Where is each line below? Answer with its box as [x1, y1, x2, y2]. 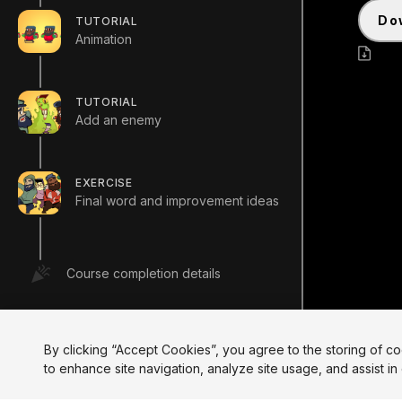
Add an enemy [75, 111, 162, 127]
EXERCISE [75, 175, 133, 189]
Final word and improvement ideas [75, 192, 279, 208]
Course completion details [66, 266, 221, 281]
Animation [75, 31, 132, 47]
